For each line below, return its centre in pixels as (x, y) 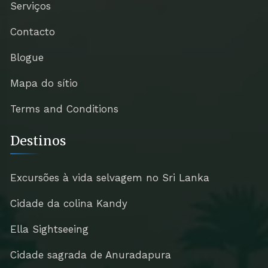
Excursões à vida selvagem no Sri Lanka (109, 177)
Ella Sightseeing (49, 229)
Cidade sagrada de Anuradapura (90, 255)
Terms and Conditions (64, 109)
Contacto (32, 32)
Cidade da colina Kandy (68, 203)
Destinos (38, 141)
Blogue (27, 58)
